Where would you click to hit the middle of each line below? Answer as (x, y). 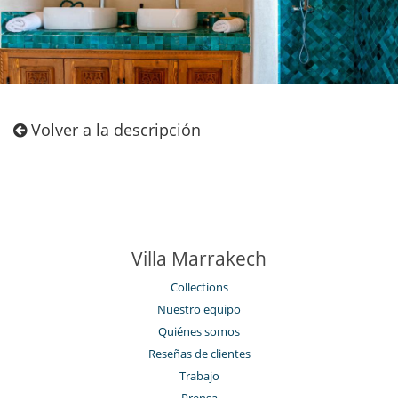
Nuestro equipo (199, 309)
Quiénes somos (199, 331)
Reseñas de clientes (199, 353)
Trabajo (199, 375)
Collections (199, 287)
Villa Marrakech (199, 258)
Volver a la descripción (114, 129)
